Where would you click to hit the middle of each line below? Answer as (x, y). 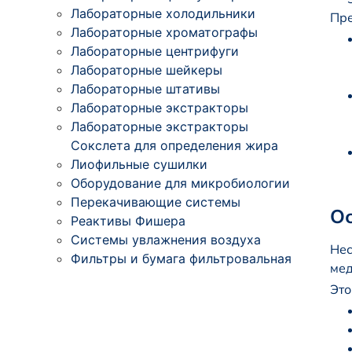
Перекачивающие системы (156, 202)
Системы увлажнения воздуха (166, 239)
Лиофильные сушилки (139, 164)
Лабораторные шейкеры (147, 70)
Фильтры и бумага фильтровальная (181, 258)
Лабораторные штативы (145, 88)
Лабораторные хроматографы (164, 32)
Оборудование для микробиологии (180, 183)
